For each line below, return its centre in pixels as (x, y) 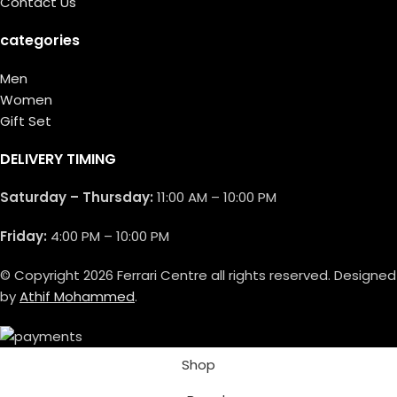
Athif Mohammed (77, 296)
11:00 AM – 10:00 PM (215, 197)
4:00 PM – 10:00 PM (108, 236)
